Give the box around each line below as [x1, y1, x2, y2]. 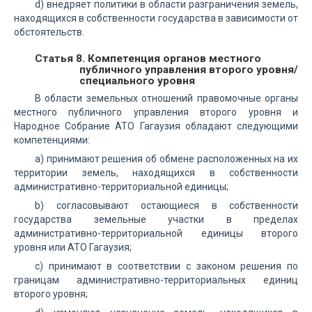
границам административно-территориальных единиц [14, 274, 298, 286]
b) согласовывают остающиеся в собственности [35, 200, 298, 211]
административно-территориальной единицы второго [14, 228, 298, 239]
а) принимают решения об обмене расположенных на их [35, 153, 298, 164]
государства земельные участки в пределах [14, 214, 298, 225]
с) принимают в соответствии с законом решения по [35, 260, 298, 272]
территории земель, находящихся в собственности [14, 167, 298, 178]
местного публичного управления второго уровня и [14, 107, 298, 118]
